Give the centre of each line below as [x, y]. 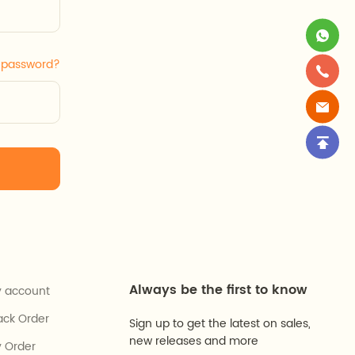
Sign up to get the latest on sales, [220, 324]
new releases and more [194, 341]
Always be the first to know [218, 290]
